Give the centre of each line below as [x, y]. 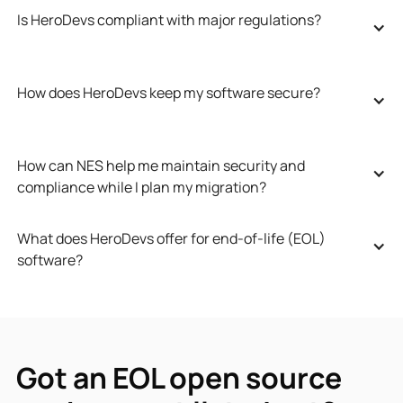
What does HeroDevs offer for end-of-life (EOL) [171, 238]
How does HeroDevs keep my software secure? [168, 92]
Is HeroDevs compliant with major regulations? [169, 19]
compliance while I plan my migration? [141, 187]
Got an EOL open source [179, 377]
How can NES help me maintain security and [161, 165]
